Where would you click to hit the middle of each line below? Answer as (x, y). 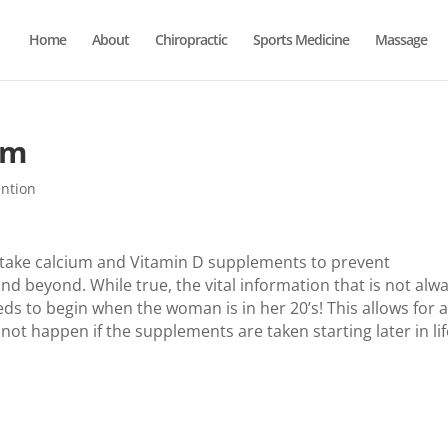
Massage (400, 39)
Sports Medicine (300, 39)
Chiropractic (190, 39)
